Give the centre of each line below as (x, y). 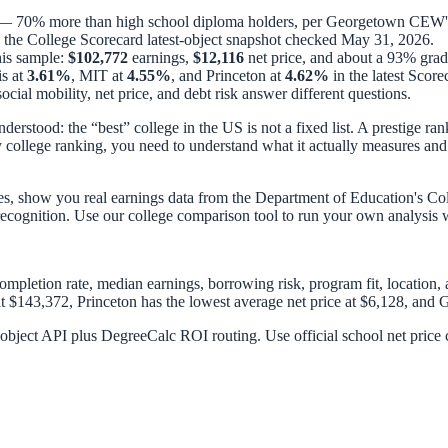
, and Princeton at (228, 75)
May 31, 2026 (385, 39)
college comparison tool (203, 215)
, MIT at (99, 75)
